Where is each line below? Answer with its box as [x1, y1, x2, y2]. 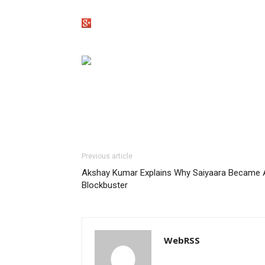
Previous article [82, 152, 132, 161]
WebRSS [164, 234, 200, 247]
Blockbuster [82, 180, 128, 191]
